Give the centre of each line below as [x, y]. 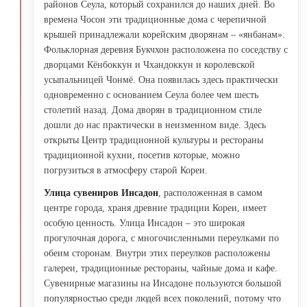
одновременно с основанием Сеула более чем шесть [151, 95]
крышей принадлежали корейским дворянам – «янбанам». [164, 34]
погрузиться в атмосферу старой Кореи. [126, 170]
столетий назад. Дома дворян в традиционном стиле [153, 110]
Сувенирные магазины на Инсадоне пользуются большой [163, 283]
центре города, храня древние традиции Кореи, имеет [155, 208]
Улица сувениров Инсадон [101, 193]
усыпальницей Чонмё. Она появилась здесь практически [161, 79]
